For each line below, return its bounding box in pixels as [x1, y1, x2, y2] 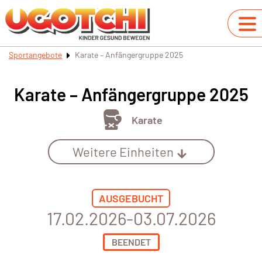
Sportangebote [9, 50, 62, 60]
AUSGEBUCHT [99, 192, 163, 205]
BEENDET [111, 236, 151, 248]
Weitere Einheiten [72, 144, 174, 160]
